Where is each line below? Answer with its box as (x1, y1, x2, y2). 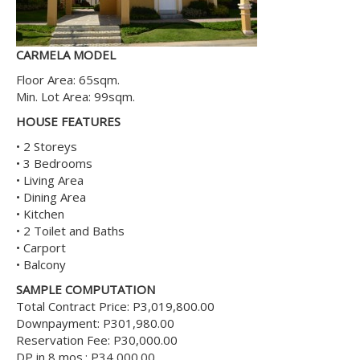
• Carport (16, 239, 66, 256)
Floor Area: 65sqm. (16, 72, 120, 88)
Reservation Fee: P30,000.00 (16, 332, 178, 348)
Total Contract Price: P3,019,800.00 (16, 298, 215, 314)
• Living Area (16, 172, 84, 188)
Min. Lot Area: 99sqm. (16, 88, 135, 104)
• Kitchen (16, 206, 64, 222)
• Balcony (16, 256, 66, 272)
